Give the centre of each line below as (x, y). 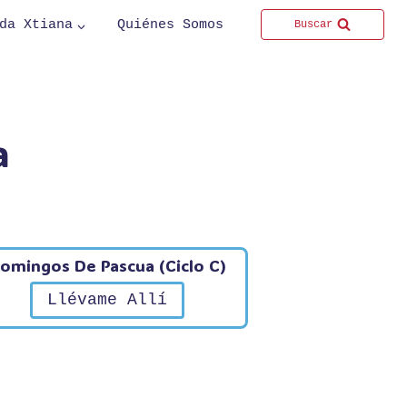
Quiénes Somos (170, 25)
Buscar (314, 25)
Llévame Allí (107, 300)
